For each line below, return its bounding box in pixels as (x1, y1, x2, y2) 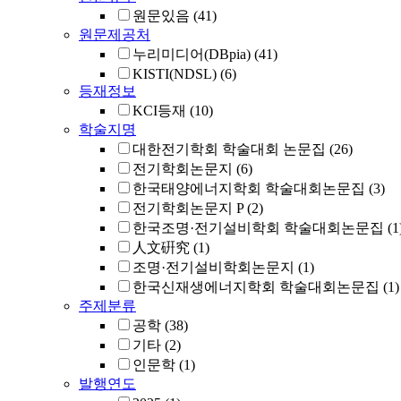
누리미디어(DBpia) (132, 47, 251, 62)
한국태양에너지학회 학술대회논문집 (132, 181, 365, 196)
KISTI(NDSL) (132, 66, 217, 81)
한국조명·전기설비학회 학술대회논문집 (132, 220, 384, 235)
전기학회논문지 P (132, 200, 243, 216)
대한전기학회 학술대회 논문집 (132, 141, 326, 157)
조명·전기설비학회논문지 (132, 260, 294, 275)
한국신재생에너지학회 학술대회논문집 (132, 279, 380, 294)
